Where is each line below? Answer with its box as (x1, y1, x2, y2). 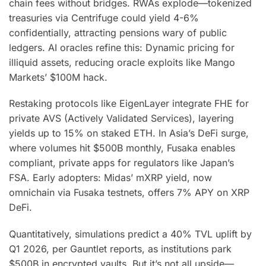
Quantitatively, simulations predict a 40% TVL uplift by (9, 227, 252, 240)
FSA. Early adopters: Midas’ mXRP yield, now (9, 172, 212, 184)
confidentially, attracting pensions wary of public (9, 26, 227, 39)
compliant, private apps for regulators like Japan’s (9, 157, 234, 169)
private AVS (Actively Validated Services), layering (9, 112, 234, 125)
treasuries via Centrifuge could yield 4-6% (9, 11, 199, 24)
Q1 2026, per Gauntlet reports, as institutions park (9, 242, 232, 255)
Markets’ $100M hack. (9, 71, 107, 83)
